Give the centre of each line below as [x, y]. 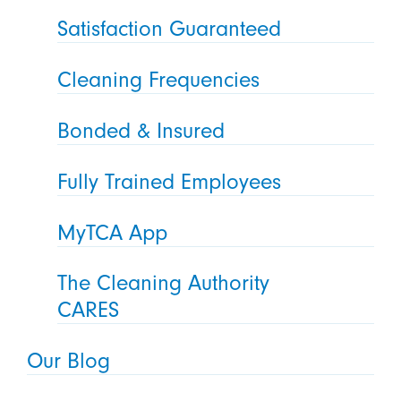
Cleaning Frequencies [159, 79]
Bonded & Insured [141, 130]
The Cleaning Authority [164, 283]
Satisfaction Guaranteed [170, 28]
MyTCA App [113, 232]
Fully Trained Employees [170, 181]
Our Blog [68, 361]
